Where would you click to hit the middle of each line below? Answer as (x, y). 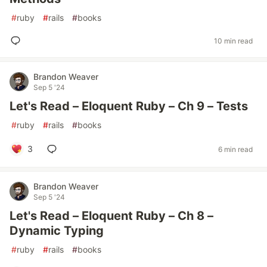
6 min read (235, 149)
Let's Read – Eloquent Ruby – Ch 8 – (111, 216)
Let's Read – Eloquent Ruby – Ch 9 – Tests (129, 106)
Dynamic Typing (57, 231)
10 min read (233, 41)
